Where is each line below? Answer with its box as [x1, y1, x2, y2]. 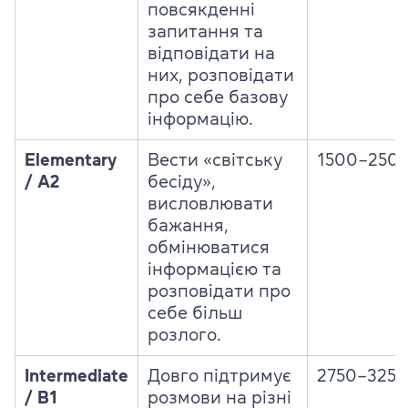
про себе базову [148, 88, 288, 106]
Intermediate [25, 367, 128, 384]
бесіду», [148, 173, 216, 190]
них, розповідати [148, 66, 294, 84]
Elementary [25, 151, 117, 168]
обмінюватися [148, 239, 270, 256]
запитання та [148, 23, 263, 40]
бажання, [148, 217, 229, 234]
